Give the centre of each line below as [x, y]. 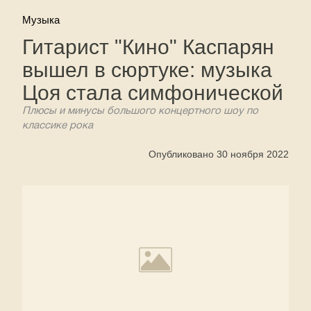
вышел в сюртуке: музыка [147, 70]
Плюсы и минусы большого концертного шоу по [140, 111]
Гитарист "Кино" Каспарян [148, 47]
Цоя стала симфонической [153, 93]
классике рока [58, 126]
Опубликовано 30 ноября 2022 [219, 154]
